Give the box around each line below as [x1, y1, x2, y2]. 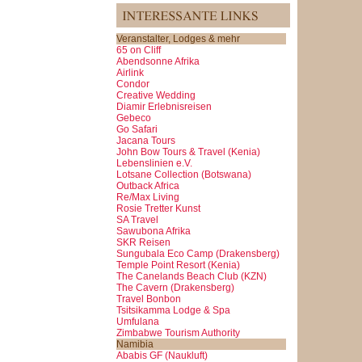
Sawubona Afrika [116, 225, 191, 237]
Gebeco [116, 112, 151, 124]
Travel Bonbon [116, 293, 181, 305]
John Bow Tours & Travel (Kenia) [116, 145, 260, 158]
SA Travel [116, 213, 158, 225]
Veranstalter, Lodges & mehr [116, 32, 240, 44]
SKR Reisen [116, 236, 170, 248]
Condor [116, 78, 149, 90]
